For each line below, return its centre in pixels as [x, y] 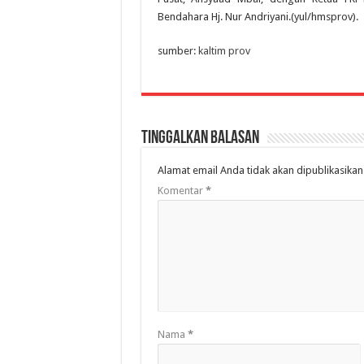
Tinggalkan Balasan [200, 139]
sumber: [178, 51]
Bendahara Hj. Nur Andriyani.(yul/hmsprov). [258, 17]
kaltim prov [224, 51]
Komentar [181, 191]
